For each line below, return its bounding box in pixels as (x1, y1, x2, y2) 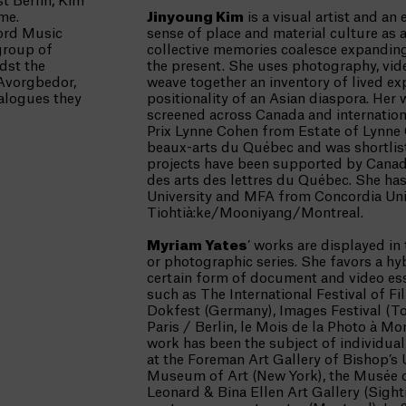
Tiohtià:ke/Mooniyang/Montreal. (147, 207, 363, 220)
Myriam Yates (147, 239, 247, 253)
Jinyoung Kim (147, 11, 244, 24)
